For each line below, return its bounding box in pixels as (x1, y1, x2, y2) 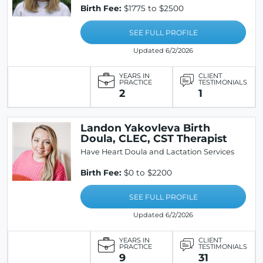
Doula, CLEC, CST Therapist (80, 132, 227, 144)
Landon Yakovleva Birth (80, 122, 210, 134)
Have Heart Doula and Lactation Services (80, 147, 234, 156)
